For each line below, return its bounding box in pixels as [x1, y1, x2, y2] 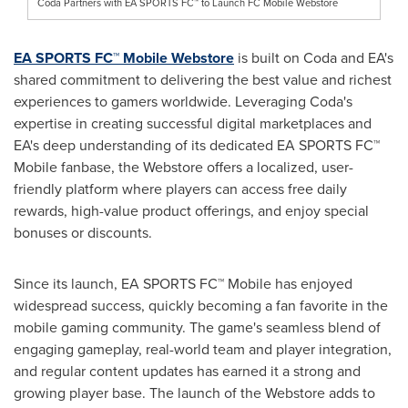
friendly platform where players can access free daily [14, 178, 347, 199]
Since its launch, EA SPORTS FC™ [14, 272, 228, 294]
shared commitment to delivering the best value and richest [14, 68, 392, 90]
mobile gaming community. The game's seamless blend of [14, 316, 381, 338]
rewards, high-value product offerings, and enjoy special [14, 199, 369, 221]
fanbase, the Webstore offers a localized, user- [57, 156, 353, 178]
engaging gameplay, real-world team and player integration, [14, 338, 392, 360]
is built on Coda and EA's [234, 46, 393, 68]
